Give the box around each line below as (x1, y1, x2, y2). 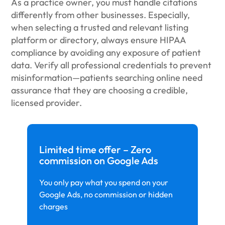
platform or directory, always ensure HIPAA (11, 34, 186, 46)
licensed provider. (11, 97, 84, 108)
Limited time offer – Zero (39, 143, 151, 156)
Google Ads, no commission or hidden (39, 189, 173, 199)
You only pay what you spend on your (39, 177, 168, 187)
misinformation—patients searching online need (11, 72, 203, 83)
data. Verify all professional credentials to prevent (11, 59, 212, 71)
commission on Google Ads (39, 154, 158, 167)
